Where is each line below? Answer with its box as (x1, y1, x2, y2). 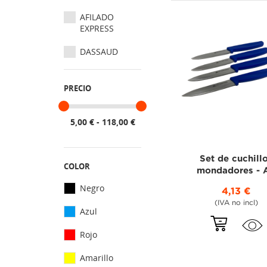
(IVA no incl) (215, 199, 259, 206)
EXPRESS (80, 23, 114, 34)
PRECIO (64, 83, 91, 94)
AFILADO (80, 11, 114, 23)
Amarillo (80, 252, 113, 263)
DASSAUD (80, 46, 118, 57)
